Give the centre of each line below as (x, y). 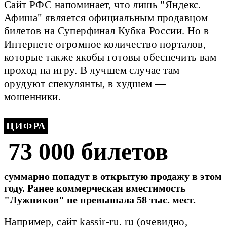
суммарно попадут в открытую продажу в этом (113, 176)
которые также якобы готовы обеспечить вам (110, 58)
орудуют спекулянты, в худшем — (85, 84)
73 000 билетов (88, 151)
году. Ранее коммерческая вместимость (95, 188)
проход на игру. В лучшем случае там (92, 71)
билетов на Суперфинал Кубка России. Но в (107, 31)
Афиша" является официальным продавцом (106, 18)
